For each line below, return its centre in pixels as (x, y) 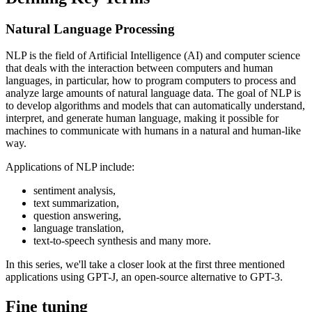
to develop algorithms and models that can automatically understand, (155, 106)
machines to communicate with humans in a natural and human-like (153, 131)
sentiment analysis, (75, 191)
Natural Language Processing (90, 29)
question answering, (77, 216)
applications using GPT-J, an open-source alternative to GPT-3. (144, 277)
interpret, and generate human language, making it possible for (142, 118)
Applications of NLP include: (70, 167)
